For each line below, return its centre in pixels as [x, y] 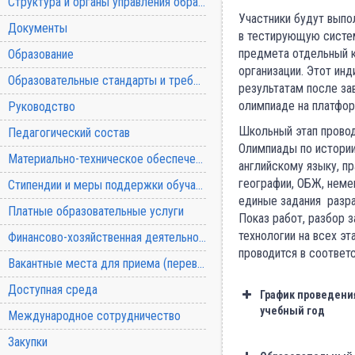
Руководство [42, 107]
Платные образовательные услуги [96, 211]
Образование [41, 54]
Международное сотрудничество [94, 316]
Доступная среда [53, 290]
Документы [38, 28]
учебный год [292, 311]
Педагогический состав [69, 133]
